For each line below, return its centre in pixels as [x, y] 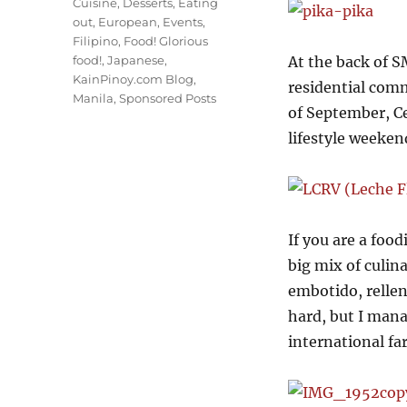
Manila [94, 98]
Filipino [96, 41]
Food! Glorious [166, 41]
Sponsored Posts [168, 98]
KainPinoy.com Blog [134, 79]
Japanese [136, 60]
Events [183, 22]
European [128, 22]
